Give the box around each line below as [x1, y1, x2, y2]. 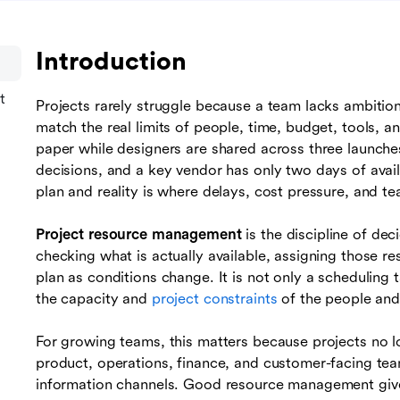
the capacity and [36, 290, 152, 308]
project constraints [151, 290, 278, 308]
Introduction [36, 47, 187, 76]
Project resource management [36, 226, 242, 244]
